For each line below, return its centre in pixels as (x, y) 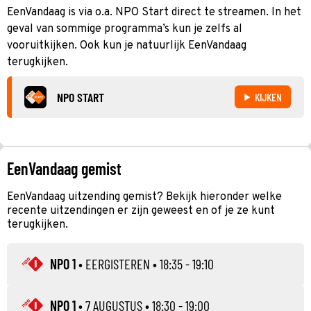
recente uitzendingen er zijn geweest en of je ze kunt (141, 211)
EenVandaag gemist (64, 168)
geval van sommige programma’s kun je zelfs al (125, 29)
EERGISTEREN (118, 263)
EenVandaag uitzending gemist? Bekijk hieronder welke (144, 197)
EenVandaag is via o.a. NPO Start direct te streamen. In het (154, 12)
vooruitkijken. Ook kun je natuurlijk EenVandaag (127, 45)
